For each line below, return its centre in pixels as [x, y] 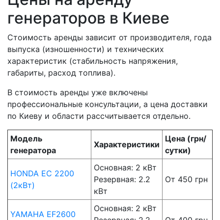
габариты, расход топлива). [61, 73]
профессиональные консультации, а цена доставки [108, 104]
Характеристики [127, 145]
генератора [33, 151]
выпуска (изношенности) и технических [86, 49]
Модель [26, 139]
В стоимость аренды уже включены [78, 93]
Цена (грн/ [186, 139]
